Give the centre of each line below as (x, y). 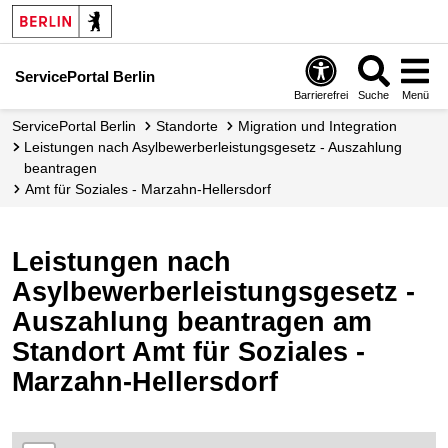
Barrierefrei (321, 94)
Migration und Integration (323, 126)
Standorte (191, 126)
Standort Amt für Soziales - (188, 352)
